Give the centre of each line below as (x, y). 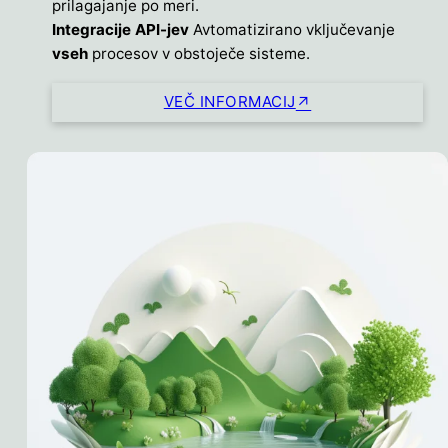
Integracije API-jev (122, 29)
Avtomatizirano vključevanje (294, 29)
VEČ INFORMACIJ (229, 102)
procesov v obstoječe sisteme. (201, 53)
